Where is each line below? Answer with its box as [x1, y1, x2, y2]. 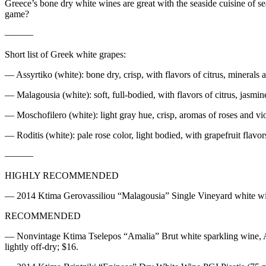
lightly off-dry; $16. [5, 242, 78, 252]
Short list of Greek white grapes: [5, 49, 126, 60]
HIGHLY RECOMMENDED [5, 170, 119, 181]
